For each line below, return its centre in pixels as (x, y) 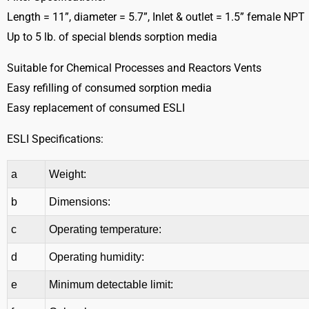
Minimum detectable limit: (111, 285)
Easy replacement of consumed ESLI (96, 108)
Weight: (68, 175)
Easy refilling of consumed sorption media (109, 88)
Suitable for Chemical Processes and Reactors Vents (134, 68)
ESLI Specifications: (55, 139)
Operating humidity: (97, 257)
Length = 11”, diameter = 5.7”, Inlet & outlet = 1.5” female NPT (156, 17)
